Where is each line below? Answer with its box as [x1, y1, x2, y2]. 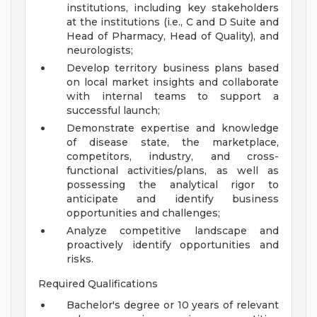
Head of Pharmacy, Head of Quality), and [67, 30, 279, 43]
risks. [67, 253, 93, 266]
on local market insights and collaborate [67, 76, 279, 89]
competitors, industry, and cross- [67, 150, 279, 163]
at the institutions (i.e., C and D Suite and [67, 16, 279, 29]
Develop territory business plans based [67, 62, 279, 75]
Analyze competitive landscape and [67, 224, 279, 238]
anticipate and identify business [67, 192, 279, 206]
